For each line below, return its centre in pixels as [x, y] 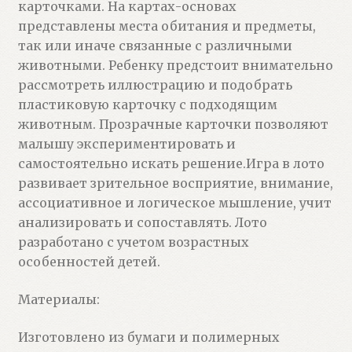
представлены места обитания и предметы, [167, 26]
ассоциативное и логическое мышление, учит [174, 203]
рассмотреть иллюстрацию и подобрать [155, 85]
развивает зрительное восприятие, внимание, [175, 183]
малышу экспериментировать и [126, 144]
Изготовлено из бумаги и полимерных [148, 337]
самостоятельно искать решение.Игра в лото [171, 164]
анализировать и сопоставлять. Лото [142, 223]
